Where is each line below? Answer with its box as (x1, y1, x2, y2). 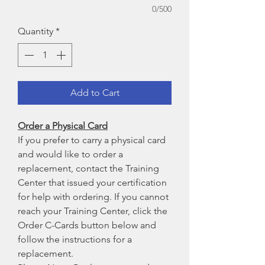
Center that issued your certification (18, 177, 167, 188)
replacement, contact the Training (18, 163, 159, 174)
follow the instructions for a (18, 234, 132, 245)
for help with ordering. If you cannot (18, 191, 169, 202)
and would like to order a (18, 148, 123, 160)
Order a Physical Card (18, 120, 108, 131)
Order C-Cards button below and (18, 219, 156, 231)
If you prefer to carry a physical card (18, 134, 166, 146)
